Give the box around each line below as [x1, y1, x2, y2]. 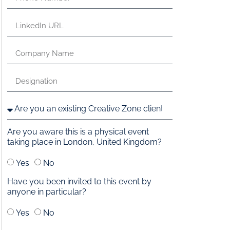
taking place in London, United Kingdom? [7, 137, 162, 147]
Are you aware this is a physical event [7, 126, 149, 137]
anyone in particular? [7, 186, 86, 197]
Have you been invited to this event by [7, 176, 151, 186]
